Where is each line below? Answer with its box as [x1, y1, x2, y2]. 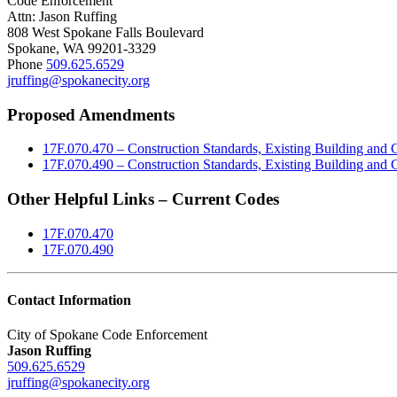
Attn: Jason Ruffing [7, 8, 117, 24]
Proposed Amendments [7, 105, 175, 124]
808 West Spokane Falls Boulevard [7, 24, 204, 40]
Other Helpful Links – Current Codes [7, 190, 279, 208]
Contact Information [7, 292, 131, 307]
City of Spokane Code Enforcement [7, 327, 207, 343]
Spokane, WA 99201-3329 [7, 40, 156, 56]
